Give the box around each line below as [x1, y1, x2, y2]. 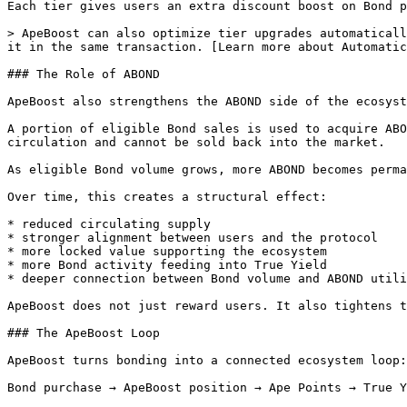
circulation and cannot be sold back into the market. [7, 135, 385, 149]
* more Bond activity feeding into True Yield [7, 258, 327, 272]
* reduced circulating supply [7, 217, 211, 231]
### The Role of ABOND [7, 67, 160, 81]
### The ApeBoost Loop [7, 326, 160, 340]
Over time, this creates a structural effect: [7, 190, 327, 203]
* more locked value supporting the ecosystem [7, 244, 327, 258]
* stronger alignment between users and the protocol [7, 231, 378, 244]
